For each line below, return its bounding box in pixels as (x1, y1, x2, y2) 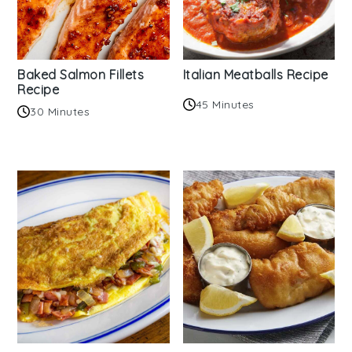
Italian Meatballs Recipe (182, 67, 328, 83)
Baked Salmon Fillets (17, 67, 145, 83)
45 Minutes (195, 97, 255, 112)
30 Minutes (30, 104, 90, 119)
